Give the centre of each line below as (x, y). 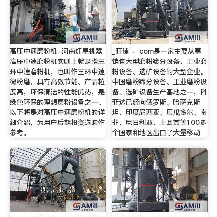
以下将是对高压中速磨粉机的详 (57, 112)
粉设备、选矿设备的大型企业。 (160, 71)
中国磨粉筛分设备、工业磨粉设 (160, 82)
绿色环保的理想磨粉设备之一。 (57, 102)
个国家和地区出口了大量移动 (156, 132)
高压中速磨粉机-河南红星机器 (56, 51)
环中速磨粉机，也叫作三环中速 (57, 71)
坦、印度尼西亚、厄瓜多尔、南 (160, 112)
